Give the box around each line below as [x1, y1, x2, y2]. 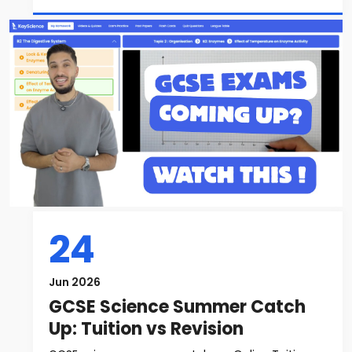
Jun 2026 [49, 274, 101, 290]
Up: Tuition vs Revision [49, 317, 244, 341]
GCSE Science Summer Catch [49, 295, 306, 319]
